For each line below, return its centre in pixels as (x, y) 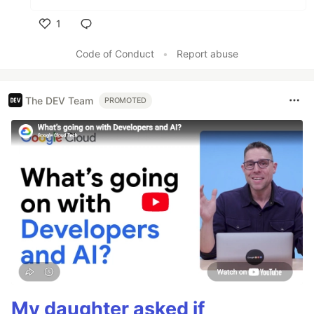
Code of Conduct (115, 54)
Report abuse (207, 54)
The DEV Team (59, 100)
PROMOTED (126, 100)
